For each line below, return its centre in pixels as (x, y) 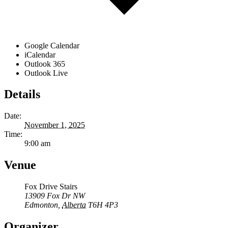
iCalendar (40, 54)
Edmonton (41, 205)
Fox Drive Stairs (51, 187)
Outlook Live (46, 73)
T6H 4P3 (103, 205)
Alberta (74, 205)
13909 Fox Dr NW (55, 196)
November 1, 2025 (55, 125)
